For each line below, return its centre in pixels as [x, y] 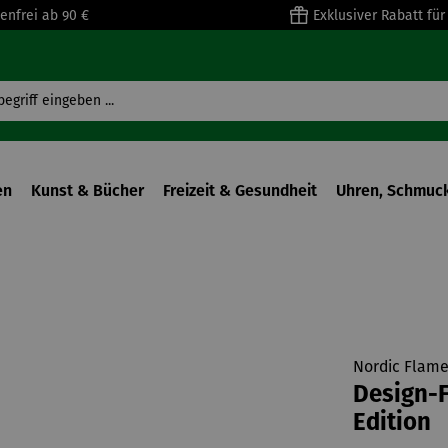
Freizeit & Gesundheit [240, 190]
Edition [391, 422]
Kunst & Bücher [87, 190]
